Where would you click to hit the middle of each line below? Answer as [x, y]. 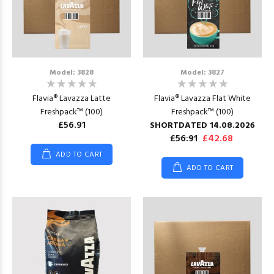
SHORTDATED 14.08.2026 [202, 126]
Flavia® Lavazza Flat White [202, 99]
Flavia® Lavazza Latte [72, 99]
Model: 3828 [72, 73]
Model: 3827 [202, 73]
